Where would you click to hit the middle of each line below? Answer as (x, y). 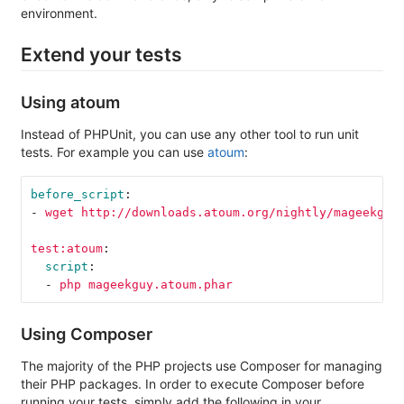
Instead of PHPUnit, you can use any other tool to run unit (190, 134)
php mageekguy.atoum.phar (146, 284)
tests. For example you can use (114, 152)
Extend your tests (101, 54)
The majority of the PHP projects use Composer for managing (202, 366)
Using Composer (87, 334)
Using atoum (70, 102)
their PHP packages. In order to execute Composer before (193, 384)
